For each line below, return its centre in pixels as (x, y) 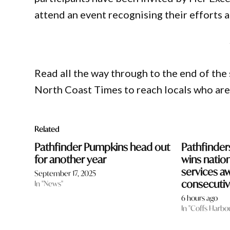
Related (47, 129)
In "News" (49, 184)
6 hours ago (200, 198)
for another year (71, 160)
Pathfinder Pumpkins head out (102, 147)
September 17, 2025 (65, 174)
